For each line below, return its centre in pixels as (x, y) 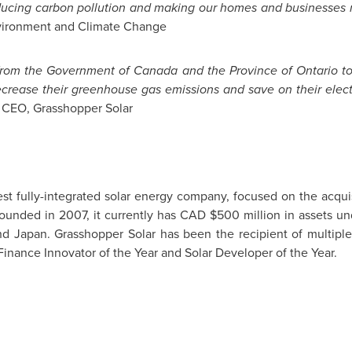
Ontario (317, 70)
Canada (156, 70)
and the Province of (237, 70)
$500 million (246, 215)
